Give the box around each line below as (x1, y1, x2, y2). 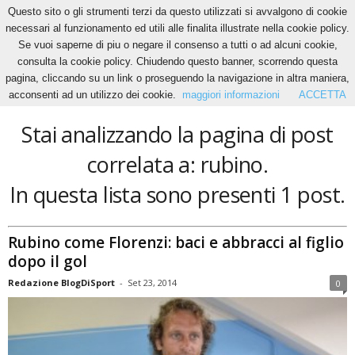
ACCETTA (299, 89, 346, 101)
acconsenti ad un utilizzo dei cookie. (9, 89, 176, 101)
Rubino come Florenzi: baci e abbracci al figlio (8, 231, 344, 253)
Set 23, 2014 (128, 276, 177, 288)
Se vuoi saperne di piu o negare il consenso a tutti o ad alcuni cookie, (17, 39, 338, 51)
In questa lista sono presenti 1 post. (10, 180, 345, 209)
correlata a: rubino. (86, 150, 269, 179)
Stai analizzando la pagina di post (21, 120, 334, 149)
